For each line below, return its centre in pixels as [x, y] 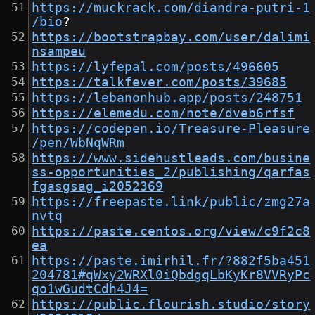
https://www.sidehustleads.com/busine [171, 159]
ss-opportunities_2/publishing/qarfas [171, 173]
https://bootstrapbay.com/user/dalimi [171, 38]
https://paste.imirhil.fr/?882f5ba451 [171, 261]
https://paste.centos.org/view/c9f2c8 [171, 232]
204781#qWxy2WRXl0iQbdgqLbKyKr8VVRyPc [171, 275]
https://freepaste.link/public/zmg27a [171, 202]
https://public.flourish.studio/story [171, 305]
